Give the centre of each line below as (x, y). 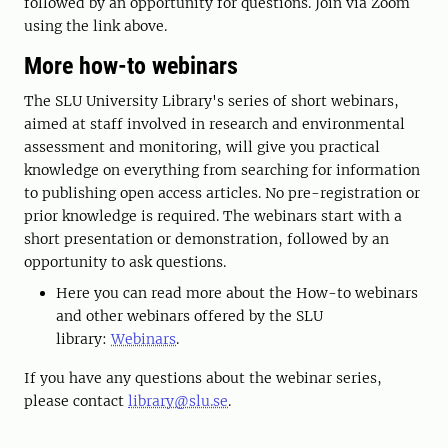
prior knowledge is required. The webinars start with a (213, 216)
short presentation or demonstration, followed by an (206, 239)
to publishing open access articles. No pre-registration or (222, 193)
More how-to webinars (131, 66)
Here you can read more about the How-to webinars (237, 293)
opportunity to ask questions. (127, 262)
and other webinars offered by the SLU (189, 316)
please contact (76, 401)
